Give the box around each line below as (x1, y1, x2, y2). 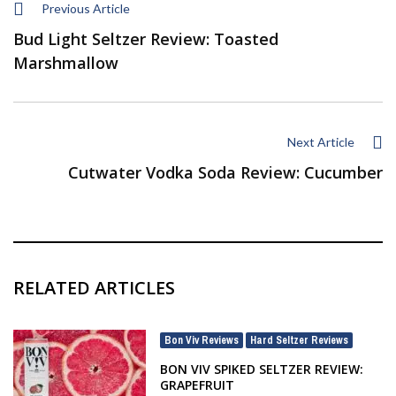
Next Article (287, 133, 354, 149)
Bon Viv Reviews (164, 332, 239, 347)
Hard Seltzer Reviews (250, 332, 348, 347)
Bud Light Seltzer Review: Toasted (13, 27, 278, 49)
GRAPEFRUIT (160, 376, 234, 393)
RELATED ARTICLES (13, 275, 175, 300)
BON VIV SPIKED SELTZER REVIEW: (160, 360, 363, 377)
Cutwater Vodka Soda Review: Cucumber (68, 161, 383, 183)
